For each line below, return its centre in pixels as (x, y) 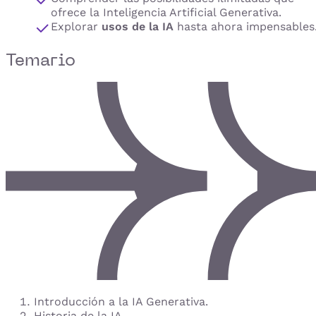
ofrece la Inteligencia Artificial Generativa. (166, 13)
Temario (41, 60)
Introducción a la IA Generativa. (121, 301)
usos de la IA (138, 27)
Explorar (76, 27)
